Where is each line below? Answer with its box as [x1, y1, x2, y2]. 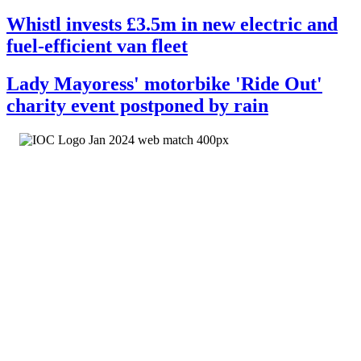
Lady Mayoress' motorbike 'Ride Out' [6, 73, 322, 95]
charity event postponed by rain [6, 95, 268, 117]
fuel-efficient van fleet [6, 35, 188, 57]
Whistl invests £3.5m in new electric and [6, 14, 338, 35]
